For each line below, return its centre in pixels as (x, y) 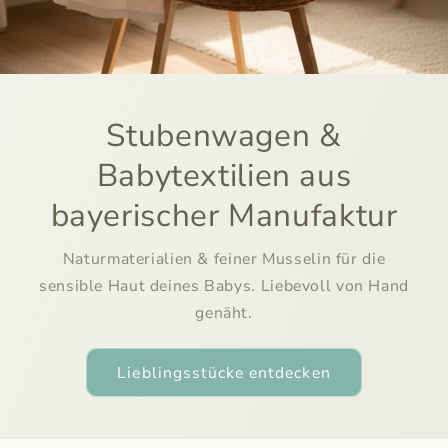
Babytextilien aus (224, 175)
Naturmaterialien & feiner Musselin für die (224, 259)
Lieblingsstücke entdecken (224, 372)
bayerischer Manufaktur (224, 215)
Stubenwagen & (224, 135)
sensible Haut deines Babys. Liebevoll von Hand (224, 286)
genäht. (224, 313)
